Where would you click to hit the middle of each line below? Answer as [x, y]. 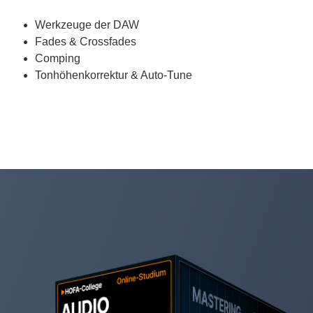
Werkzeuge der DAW [87, 24]
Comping [58, 58]
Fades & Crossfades [86, 41]
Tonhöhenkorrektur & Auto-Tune [114, 75]
